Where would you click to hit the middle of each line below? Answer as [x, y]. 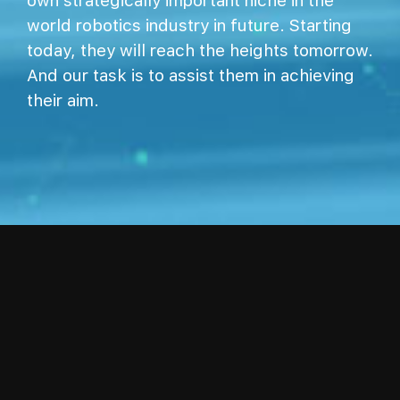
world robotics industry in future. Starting [189, 25]
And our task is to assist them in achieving [191, 75]
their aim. [63, 100]
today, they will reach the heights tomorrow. [200, 50]
